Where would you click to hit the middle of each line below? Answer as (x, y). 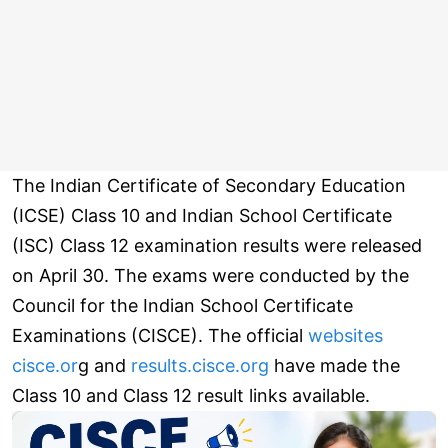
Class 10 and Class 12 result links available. (191, 395)
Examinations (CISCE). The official (160, 335)
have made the (334, 365)
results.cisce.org (200, 365)
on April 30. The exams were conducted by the (210, 275)
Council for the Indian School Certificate (182, 305)
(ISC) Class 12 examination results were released (217, 245)
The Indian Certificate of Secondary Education (209, 185)
